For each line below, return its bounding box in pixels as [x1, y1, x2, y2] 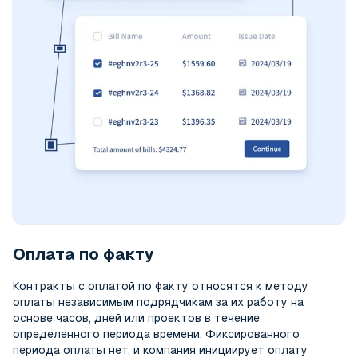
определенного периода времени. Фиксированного [13, 327, 300, 340]
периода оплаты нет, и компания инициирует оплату [13, 343, 308, 356]
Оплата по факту [13, 245, 154, 263]
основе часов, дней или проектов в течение [13, 311, 260, 324]
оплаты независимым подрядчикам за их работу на [13, 295, 304, 308]
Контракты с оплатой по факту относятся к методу [13, 279, 308, 292]
